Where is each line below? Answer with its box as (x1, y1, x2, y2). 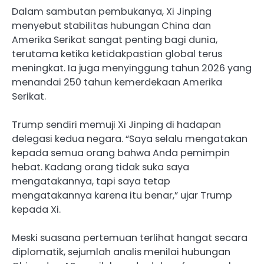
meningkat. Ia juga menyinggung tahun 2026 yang (12, 61, 252, 75)
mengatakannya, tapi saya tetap (12, 174, 170, 188)
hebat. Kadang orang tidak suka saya (12, 160, 189, 174)
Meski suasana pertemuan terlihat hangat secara (12, 230, 247, 245)
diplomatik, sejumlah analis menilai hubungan (12, 245, 230, 259)
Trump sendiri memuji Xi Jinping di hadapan (12, 117, 221, 131)
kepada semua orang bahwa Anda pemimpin (12, 146, 230, 160)
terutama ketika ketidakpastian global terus (12, 47, 222, 61)
